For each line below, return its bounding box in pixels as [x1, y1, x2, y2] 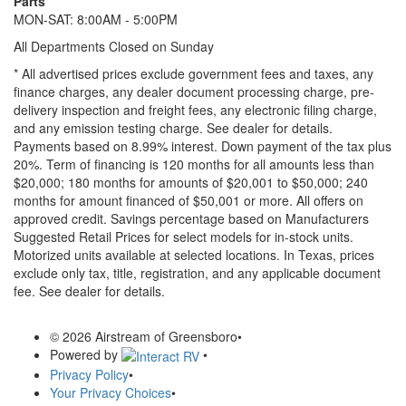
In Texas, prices [284, 245, 374, 264]
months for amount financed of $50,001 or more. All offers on [14, 190, 363, 209]
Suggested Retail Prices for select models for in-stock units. [14, 227, 353, 246]
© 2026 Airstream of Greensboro [50, 326, 237, 345]
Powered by [50, 344, 121, 363]
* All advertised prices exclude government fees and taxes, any [14, 63, 373, 82]
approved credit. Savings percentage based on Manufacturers [14, 208, 369, 227]
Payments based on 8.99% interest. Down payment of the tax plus [14, 136, 391, 155]
